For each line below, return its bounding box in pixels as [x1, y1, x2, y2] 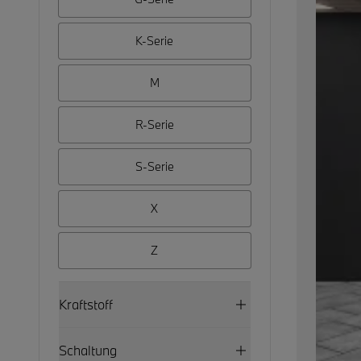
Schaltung [59, 342, 117, 359]
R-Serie [135, 117, 174, 132]
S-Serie [135, 159, 174, 174]
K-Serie [135, 33, 174, 48]
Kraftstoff [59, 296, 113, 313]
